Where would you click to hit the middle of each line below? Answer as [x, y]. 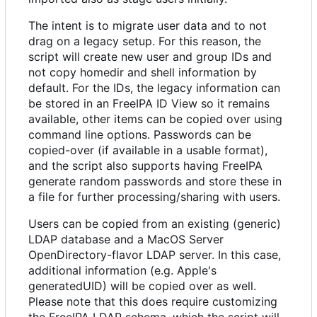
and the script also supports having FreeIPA [145, 165]
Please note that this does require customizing [153, 301]
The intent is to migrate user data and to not [148, 25]
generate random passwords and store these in [155, 181]
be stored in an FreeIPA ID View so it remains [149, 103]
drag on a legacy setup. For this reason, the [145, 41]
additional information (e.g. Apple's [122, 270]
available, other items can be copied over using [155, 119]
